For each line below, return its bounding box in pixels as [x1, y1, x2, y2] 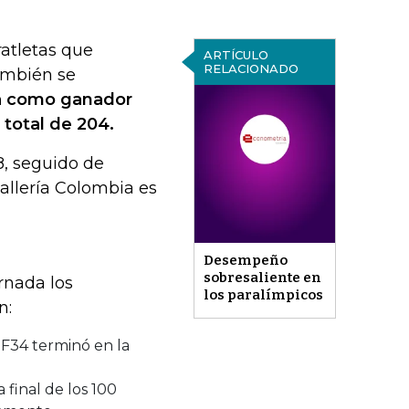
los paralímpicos [203, 287, 323, 304]
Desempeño [203, 252, 288, 269]
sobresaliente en [203, 269, 321, 287]
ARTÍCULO [203, 47, 268, 62]
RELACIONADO [203, 61, 299, 76]
